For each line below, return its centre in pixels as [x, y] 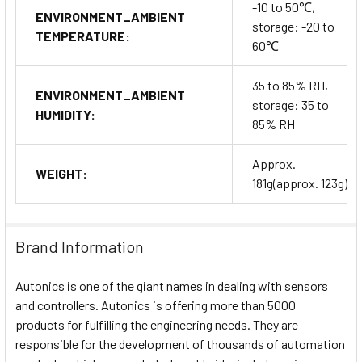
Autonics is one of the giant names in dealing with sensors [172, 285]
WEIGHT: [61, 173]
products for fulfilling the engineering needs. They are [157, 324]
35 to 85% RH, [290, 85]
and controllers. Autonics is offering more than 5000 [156, 305]
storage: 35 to [290, 104]
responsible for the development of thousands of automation [180, 343]
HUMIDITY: [65, 114]
